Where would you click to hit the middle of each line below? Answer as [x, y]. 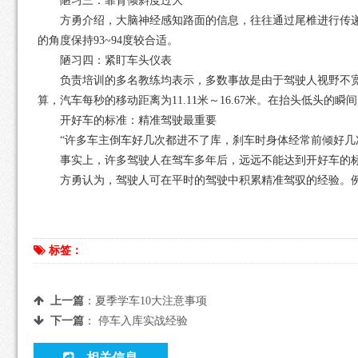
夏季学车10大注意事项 [151, 300]
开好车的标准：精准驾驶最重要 [138, 120]
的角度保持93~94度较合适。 [107, 40]
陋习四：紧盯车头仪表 [115, 60]
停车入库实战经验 [143, 320]
